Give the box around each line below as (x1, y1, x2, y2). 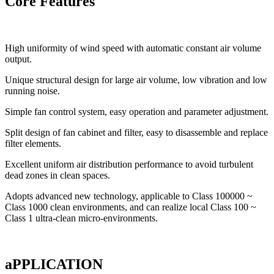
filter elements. (5, 138, 61, 149)
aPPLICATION (5, 256, 103, 273)
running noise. (5, 85, 60, 96)
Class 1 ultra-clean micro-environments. (5, 212, 158, 223)
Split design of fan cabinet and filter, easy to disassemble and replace (5, 127, 268, 138)
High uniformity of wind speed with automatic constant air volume (5, 42, 261, 53)
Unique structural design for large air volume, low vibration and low (5, 74, 267, 85)
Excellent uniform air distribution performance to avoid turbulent (5, 158, 253, 169)
